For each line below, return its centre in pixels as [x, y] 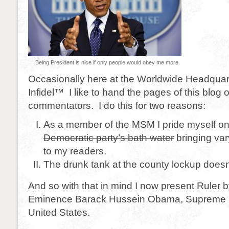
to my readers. [75, 151]
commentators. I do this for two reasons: [117, 105]
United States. [59, 212]
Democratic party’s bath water [109, 138]
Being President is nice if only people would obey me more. [107, 62]
